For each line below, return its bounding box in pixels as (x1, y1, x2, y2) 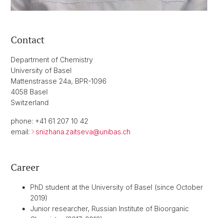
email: (11, 127, 32, 136)
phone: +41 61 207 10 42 (11, 117, 88, 126)
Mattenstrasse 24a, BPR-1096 (11, 77, 107, 86)
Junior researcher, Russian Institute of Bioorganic (30, 204, 189, 213)
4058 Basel (11, 88, 48, 96)
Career (11, 161, 39, 174)
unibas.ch (100, 127, 130, 136)
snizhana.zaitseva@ (36, 127, 100, 136)
